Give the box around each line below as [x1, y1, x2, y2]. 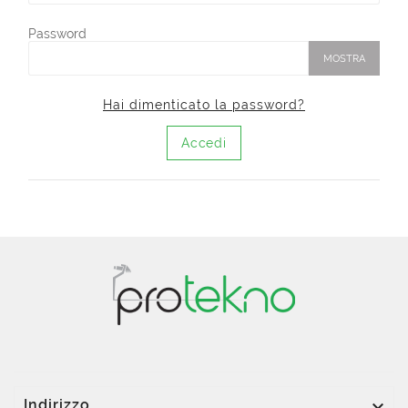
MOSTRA [323, 52, 365, 65]
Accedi [181, 136, 227, 151]
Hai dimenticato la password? [103, 97, 305, 113]
